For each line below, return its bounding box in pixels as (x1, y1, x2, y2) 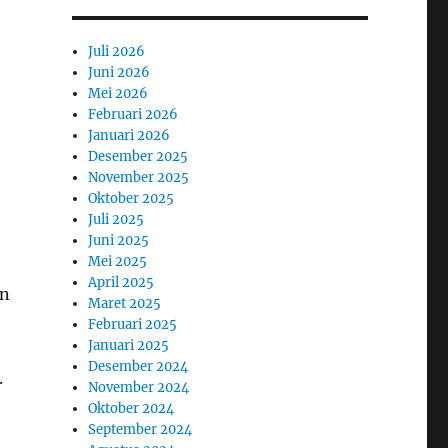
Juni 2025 (88, 232, 150, 249)
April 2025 (88, 274, 155, 291)
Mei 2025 (88, 253, 148, 270)
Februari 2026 (88, 106, 179, 123)
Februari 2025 (88, 316, 178, 333)
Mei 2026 (88, 85, 149, 102)
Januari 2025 (88, 337, 170, 354)
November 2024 (88, 379, 190, 396)
